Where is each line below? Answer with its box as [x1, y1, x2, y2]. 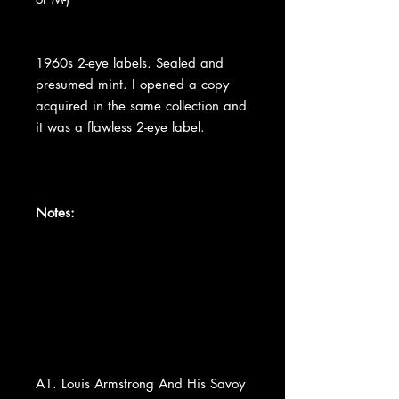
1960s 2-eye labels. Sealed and [36, 53, 224, 71]
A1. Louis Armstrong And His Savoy [36, 374, 245, 392]
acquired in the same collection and [36, 96, 247, 114]
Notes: [36, 203, 75, 221]
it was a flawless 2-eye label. [36, 118, 205, 135]
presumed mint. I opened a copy [36, 75, 229, 93]
